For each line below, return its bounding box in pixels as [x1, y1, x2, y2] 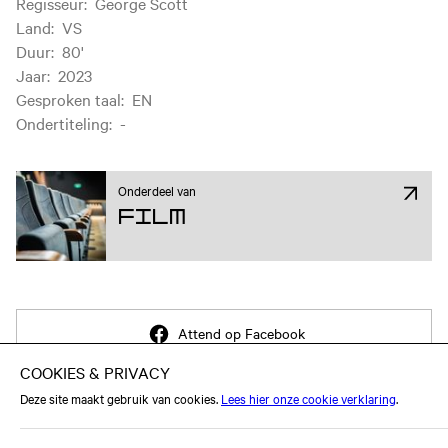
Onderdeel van [118, 181, 196, 200]
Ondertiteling [16, 112, 109, 135]
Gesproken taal [16, 88, 121, 111]
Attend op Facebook [178, 323, 306, 344]
